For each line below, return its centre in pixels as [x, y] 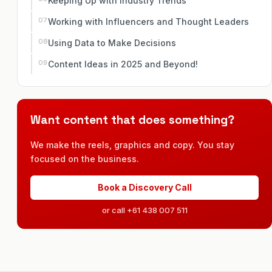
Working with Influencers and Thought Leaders [148, 21]
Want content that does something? [132, 120]
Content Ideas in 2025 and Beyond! [123, 64]
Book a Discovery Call [144, 187]
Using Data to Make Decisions [112, 42]
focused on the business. [85, 158]
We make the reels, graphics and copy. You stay [132, 144]
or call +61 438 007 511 [144, 210]
